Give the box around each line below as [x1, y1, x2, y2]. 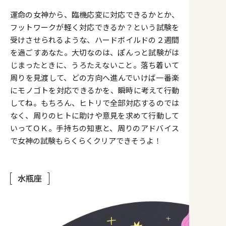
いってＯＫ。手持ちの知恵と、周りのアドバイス [10, 123, 179, 134]
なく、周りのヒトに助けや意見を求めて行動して [10, 110, 179, 121]
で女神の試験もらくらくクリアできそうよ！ [10, 135, 161, 146]
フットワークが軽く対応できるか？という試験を [10, 22, 179, 33]
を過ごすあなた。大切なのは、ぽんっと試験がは [10, 47, 179, 58]
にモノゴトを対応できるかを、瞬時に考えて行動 [10, 85, 179, 96]
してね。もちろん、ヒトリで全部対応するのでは [10, 97, 179, 108]
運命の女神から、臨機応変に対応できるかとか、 [10, 9, 179, 20]
